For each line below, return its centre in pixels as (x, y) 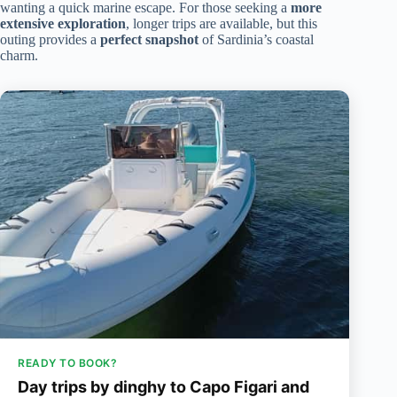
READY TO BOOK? (67, 363)
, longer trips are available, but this (222, 24)
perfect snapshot (149, 40)
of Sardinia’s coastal (256, 40)
